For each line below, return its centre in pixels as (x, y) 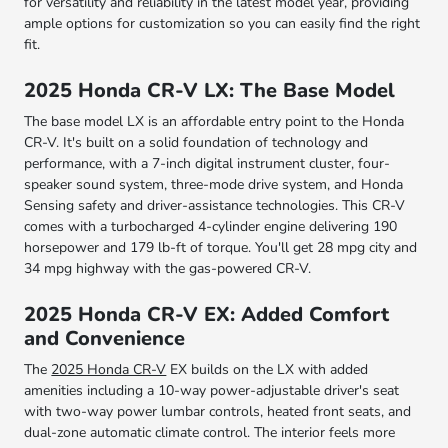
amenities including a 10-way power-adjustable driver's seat (212, 390)
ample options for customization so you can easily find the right (222, 23)
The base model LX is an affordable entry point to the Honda (214, 121)
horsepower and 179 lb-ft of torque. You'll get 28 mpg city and (221, 247)
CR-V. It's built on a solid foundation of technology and (196, 142)
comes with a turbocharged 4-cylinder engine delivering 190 (211, 226)
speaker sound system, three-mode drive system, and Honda (214, 184)
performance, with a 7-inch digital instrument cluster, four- (207, 163)
